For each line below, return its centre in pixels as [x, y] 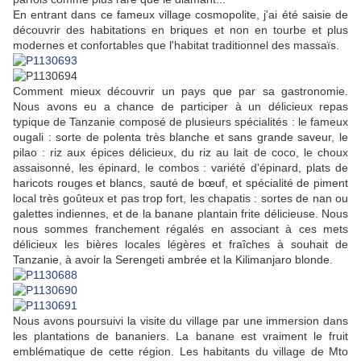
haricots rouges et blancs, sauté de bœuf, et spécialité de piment [180, 183]
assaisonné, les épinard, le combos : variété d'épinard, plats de [180, 168]
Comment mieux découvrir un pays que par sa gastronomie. [180, 91]
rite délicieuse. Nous [297, 214]
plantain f [221, 214]
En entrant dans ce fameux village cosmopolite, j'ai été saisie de [180, 15]
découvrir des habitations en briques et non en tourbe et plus [180, 30]
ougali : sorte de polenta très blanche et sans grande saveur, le [180, 137]
